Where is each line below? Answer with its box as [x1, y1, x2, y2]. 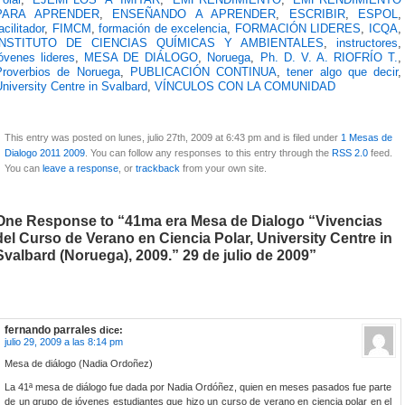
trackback [136, 162, 180, 174]
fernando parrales [5, 323, 97, 336]
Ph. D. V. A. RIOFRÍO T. [259, 51, 399, 64]
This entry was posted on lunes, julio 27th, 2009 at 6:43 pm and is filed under [5, 131, 341, 143]
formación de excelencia [99, 22, 228, 35]
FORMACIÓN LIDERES [234, 22, 362, 35]
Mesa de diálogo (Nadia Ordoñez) [5, 357, 153, 369]
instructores [336, 36, 398, 50]
